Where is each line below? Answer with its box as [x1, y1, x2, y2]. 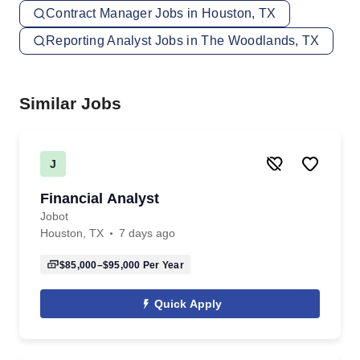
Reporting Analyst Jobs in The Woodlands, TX [46, 34, 320, 47]
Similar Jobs [19, 94, 121, 112]
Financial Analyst [40, 190, 159, 207]
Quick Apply [154, 297, 222, 310]
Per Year [140, 260, 184, 271]
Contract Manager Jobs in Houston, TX [46, 6, 276, 20]
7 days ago [119, 227, 175, 239]
